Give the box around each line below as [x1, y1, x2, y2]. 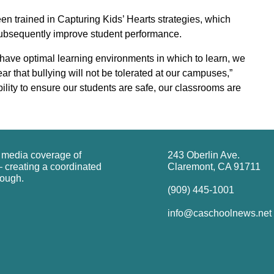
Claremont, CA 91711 [168, 161, 261, 172]
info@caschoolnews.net [168, 207, 272, 218]
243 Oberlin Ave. [168, 149, 240, 160]
